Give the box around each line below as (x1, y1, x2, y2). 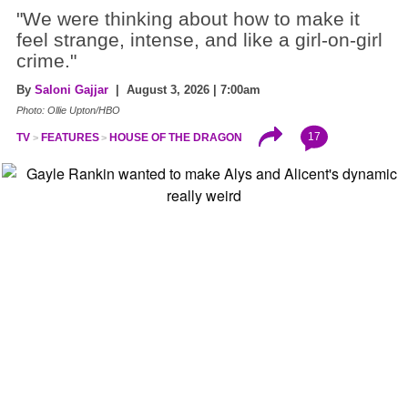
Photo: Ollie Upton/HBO (16, 104, 120, 116)
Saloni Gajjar (35, 82, 108, 97)
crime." (16, 49, 76, 72)
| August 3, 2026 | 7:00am (108, 82, 260, 97)
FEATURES (40, 130, 99, 144)
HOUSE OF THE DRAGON (109, 130, 243, 144)
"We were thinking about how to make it (16, 7, 360, 30)
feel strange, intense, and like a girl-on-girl (16, 28, 382, 51)
